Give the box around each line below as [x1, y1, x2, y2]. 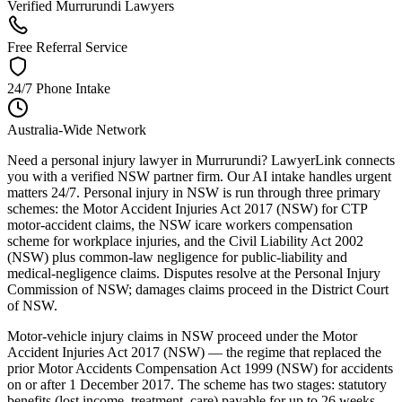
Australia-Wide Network [7, 121, 146, 137]
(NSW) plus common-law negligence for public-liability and [7, 249, 347, 265]
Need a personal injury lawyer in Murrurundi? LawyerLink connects [7, 152, 395, 168]
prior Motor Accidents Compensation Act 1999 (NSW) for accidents [7, 360, 393, 376]
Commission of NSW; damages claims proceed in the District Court [7, 281, 389, 297]
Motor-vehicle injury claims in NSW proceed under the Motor [7, 328, 357, 344]
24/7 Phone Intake [7, 80, 110, 96]
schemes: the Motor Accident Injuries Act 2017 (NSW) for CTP [7, 200, 367, 216]
